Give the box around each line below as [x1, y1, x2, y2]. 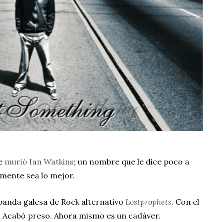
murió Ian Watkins [4, 156, 74, 166]
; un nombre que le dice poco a [74, 156, 190, 166]
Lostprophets [125, 196, 172, 207]
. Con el [171, 196, 200, 207]
